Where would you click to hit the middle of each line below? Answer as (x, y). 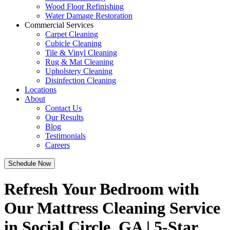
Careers (57, 145)
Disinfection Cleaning (81, 80)
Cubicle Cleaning (73, 43)
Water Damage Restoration (89, 16)
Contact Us (63, 108)
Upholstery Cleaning (79, 71)
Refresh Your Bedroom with (102, 189)
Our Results (64, 117)
